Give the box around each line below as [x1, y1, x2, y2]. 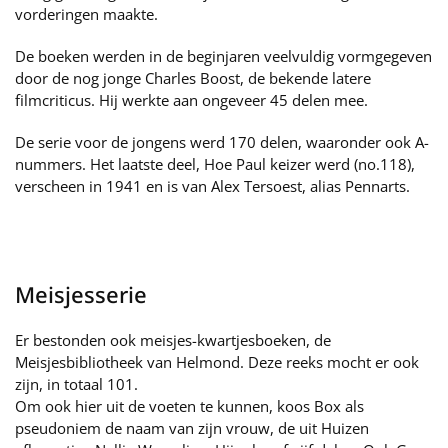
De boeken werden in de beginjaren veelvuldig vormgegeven [15, 46, 432, 66]
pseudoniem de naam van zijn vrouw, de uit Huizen [15, 418, 369, 438]
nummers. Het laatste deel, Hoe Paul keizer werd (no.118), [15, 154, 415, 174]
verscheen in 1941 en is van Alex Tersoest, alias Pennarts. [15, 176, 410, 196]
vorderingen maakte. [15, 4, 158, 24]
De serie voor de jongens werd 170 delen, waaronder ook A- [15, 132, 429, 152]
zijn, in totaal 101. [15, 374, 138, 394]
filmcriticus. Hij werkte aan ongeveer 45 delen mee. [15, 90, 368, 110]
